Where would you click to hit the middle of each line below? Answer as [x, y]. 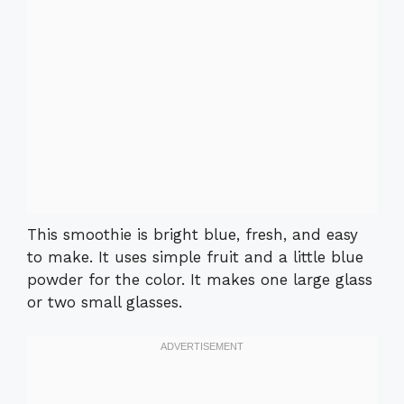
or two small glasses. [105, 302]
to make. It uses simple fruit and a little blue [195, 257]
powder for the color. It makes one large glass [200, 279]
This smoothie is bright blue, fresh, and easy [193, 234]
